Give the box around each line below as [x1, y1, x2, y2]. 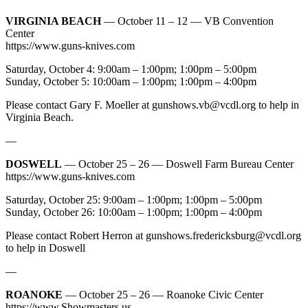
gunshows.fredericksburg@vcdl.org [146, 229, 301, 241]
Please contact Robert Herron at [5, 229, 146, 241]
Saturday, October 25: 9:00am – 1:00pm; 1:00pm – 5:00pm [5, 193, 262, 206]
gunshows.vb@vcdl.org [152, 98, 256, 111]
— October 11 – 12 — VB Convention [101, 14, 274, 27]
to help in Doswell [5, 241, 85, 254]
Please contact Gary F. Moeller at [5, 98, 152, 111]
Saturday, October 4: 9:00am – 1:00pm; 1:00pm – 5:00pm [5, 63, 256, 75]
